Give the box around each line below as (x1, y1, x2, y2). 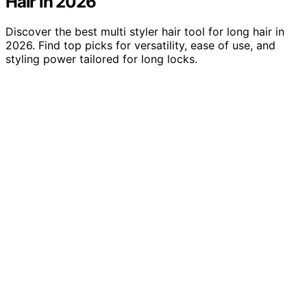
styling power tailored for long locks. (5, 52, 197, 66)
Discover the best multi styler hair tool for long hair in (5, 25, 284, 39)
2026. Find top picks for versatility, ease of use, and (5, 38, 275, 53)
